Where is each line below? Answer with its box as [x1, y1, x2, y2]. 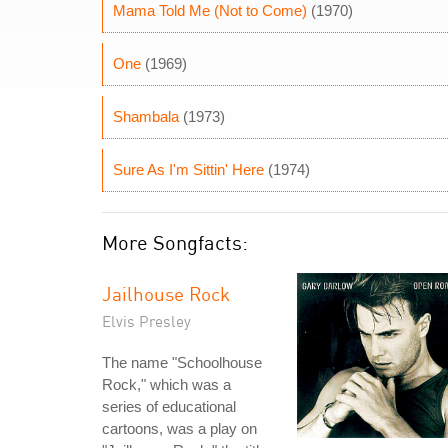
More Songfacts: [102, 230, 248, 255]
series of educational [102, 398, 236, 415]
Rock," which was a [102, 376, 231, 393]
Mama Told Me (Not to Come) [113, 2, 307, 19]
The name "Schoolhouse [102, 354, 262, 371]
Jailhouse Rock [102, 282, 230, 305]
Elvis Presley [102, 312, 191, 330]
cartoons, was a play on [102, 420, 257, 437]
